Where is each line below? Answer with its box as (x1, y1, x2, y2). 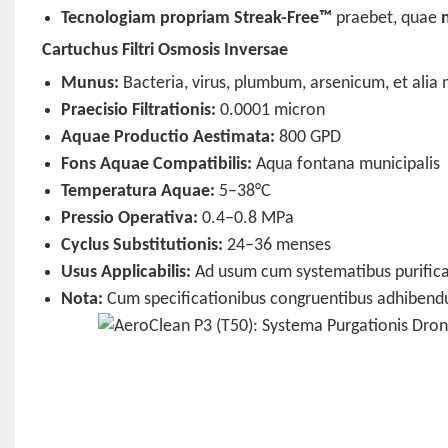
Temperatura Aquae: (61, 182, 216, 202)
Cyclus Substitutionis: (61, 236, 224, 256)
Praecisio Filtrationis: (61, 101, 217, 121)
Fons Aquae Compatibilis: (61, 155, 253, 175)
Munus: (61, 74, 120, 94)
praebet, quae (332, 9, 442, 29)
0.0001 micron (216, 101, 326, 121)
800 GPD (275, 128, 342, 148)
